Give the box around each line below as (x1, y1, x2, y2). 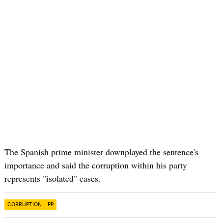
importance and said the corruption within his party (4, 159, 187, 171)
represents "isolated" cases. (4, 172, 101, 184)
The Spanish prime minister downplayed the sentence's (4, 145, 198, 158)
